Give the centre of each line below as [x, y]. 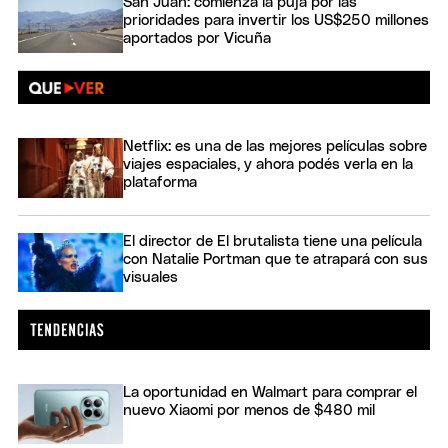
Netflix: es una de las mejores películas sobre [275, 147]
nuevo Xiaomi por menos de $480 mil [249, 411]
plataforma [160, 183]
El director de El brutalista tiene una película [272, 241]
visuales [150, 277]
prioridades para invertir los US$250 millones [276, 20]
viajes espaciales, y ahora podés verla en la [268, 165]
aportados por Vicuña [197, 38]
